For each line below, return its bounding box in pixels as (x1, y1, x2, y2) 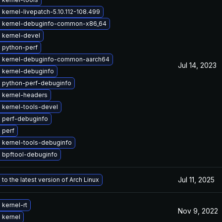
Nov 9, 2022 (178, 207, 218, 215)
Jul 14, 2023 (178, 61, 217, 69)
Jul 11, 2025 (178, 175, 215, 184)
